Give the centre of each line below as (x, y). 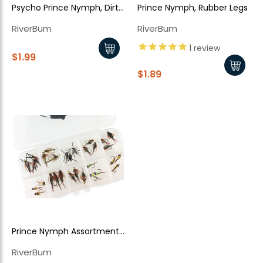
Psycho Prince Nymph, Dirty (68, 7)
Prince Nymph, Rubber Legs (193, 7)
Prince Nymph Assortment (65, 232)
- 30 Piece (33, 245)
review (206, 48)
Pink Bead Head (43, 20)
